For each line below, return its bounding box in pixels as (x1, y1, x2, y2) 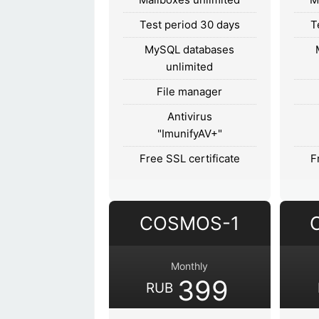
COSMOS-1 (140, 211, 240, 234)
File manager (157, 84, 223, 98)
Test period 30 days (139, 17, 240, 31)
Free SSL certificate (139, 151, 240, 165)
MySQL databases (145, 42, 235, 56)
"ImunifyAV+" (157, 126, 222, 140)
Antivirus (167, 109, 212, 123)
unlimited (166, 59, 214, 73)
